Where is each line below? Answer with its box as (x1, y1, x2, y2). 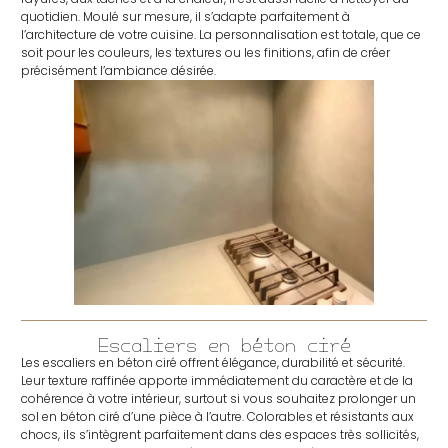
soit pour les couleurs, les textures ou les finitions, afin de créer (21, 44, 391, 62)
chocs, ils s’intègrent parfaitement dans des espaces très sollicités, (21, 426, 420, 444)
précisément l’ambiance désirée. (21, 62, 217, 80)
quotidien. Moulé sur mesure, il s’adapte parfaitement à (21, 8, 351, 26)
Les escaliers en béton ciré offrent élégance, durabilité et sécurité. (21, 354, 406, 372)
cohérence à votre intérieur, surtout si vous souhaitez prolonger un (21, 390, 417, 408)
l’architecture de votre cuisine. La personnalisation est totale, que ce (21, 26, 422, 44)
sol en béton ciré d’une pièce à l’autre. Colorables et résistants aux (21, 408, 415, 426)
